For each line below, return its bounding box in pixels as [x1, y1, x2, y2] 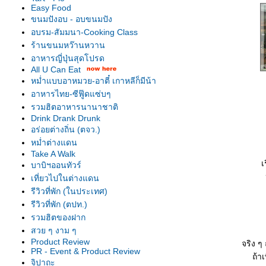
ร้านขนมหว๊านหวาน [31, 40, 105, 50]
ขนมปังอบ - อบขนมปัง [31, 14, 112, 24]
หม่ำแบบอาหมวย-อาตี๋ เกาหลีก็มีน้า [31, 76, 156, 85]
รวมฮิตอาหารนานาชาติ [31, 102, 118, 112]
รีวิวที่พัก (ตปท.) [31, 199, 87, 209]
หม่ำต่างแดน [31, 138, 77, 147]
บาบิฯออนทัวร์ [31, 160, 81, 170]
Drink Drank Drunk [31, 113, 100, 123]
